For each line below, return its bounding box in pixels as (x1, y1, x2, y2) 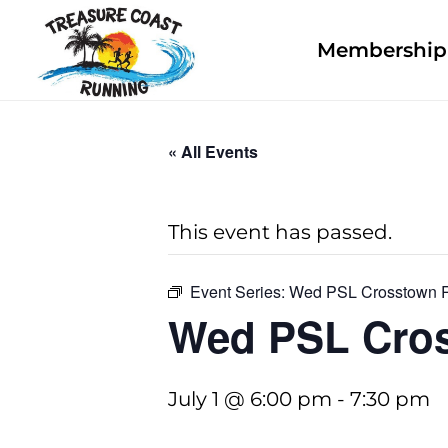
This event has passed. (168, 220, 392, 244)
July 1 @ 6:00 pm (168, 387, 332, 411)
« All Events (168, 140, 258, 163)
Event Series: (190, 280, 289, 303)
